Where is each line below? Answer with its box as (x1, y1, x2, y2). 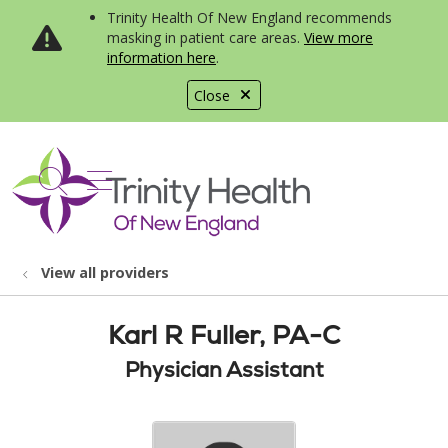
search (51, 171, 140, 211)
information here (107, 48, 216, 67)
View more (304, 28, 373, 47)
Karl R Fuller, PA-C (108, 318, 340, 352)
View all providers (41, 263, 169, 282)
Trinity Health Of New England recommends (107, 8, 392, 27)
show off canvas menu (86, 158, 381, 197)
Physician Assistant (124, 356, 324, 383)
